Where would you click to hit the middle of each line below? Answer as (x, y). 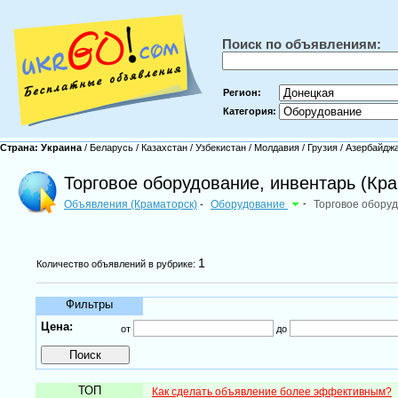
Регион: (242, 92)
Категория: (250, 111)
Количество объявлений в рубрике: (117, 264)
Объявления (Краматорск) (131, 204)
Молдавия (277, 147)
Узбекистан (221, 147)
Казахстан (164, 147)
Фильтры (90, 304)
